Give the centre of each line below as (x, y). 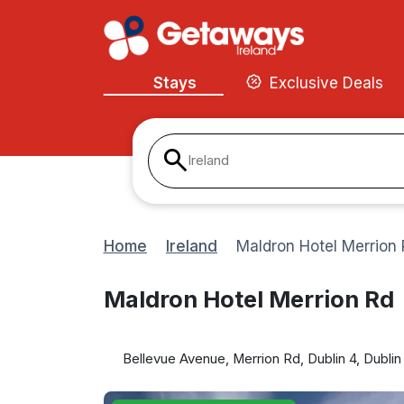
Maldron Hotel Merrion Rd (248, 299)
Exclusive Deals (326, 83)
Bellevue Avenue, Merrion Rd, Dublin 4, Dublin (262, 358)
